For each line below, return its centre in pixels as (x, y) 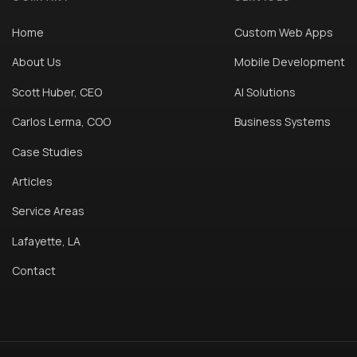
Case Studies (48, 151)
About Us (37, 62)
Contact (34, 271)
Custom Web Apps (284, 33)
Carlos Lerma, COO (62, 122)
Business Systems (283, 122)
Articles (33, 182)
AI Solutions (265, 92)
